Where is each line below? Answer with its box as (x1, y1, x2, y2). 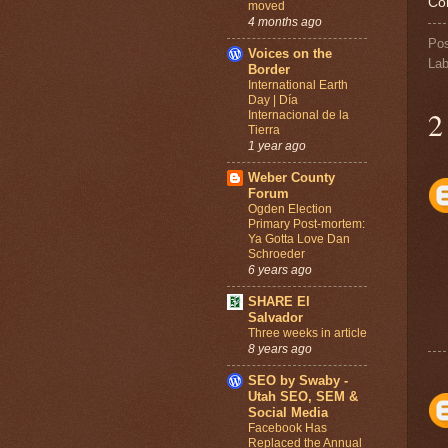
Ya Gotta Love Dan (248, 231, 350, 246)
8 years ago (248, 341, 312, 355)
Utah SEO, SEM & (248, 388, 358, 404)
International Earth (248, 77, 348, 92)
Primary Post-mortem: (248, 216, 365, 231)
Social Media (248, 404, 328, 420)
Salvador (248, 309, 303, 325)
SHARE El (248, 293, 310, 309)
